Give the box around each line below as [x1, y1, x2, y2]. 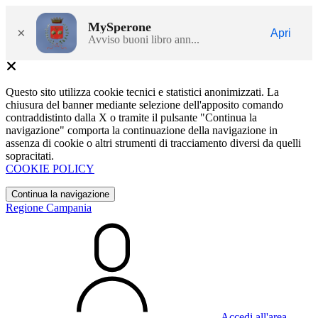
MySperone [88, 19, 151, 34]
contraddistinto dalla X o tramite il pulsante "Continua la [6, 111, 257, 124]
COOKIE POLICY [6, 163, 94, 175]
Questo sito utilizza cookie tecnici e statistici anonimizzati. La [6, 86, 279, 98]
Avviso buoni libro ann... [88, 33, 199, 45]
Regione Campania [6, 202, 92, 214]
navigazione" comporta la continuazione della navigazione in [6, 124, 278, 136]
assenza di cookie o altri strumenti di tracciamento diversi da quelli [6, 137, 301, 149]
